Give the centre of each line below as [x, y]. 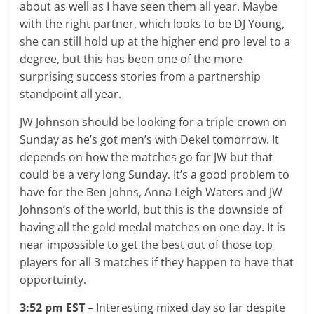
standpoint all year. [72, 94]
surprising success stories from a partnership [141, 76]
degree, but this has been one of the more [131, 59]
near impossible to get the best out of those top [146, 244]
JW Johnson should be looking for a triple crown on [153, 122]
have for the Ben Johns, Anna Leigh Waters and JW [151, 192]
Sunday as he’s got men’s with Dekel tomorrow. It [150, 139]
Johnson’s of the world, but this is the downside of [151, 209]
